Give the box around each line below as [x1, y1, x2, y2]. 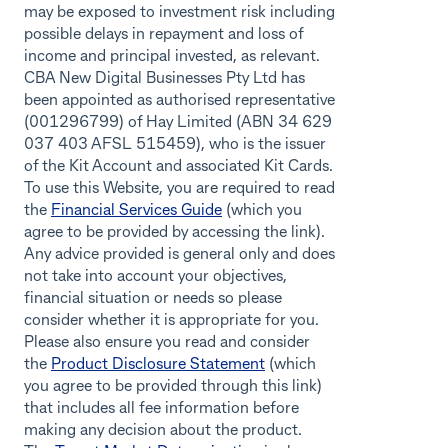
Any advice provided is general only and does [24, 247, 335, 262]
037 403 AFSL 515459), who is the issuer [24, 137, 326, 152]
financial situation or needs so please [24, 291, 282, 306]
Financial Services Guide [51, 203, 222, 218]
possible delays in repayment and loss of [24, 27, 303, 42]
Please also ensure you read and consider [24, 335, 310, 350]
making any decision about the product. [24, 423, 302, 438]
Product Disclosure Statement [51, 357, 265, 372]
